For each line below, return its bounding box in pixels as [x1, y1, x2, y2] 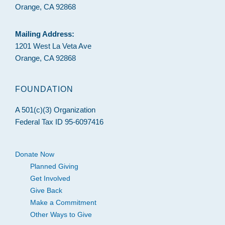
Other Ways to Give [30, 210, 92, 218]
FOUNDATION [15, 84, 73, 93]
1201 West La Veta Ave [15, 41, 91, 50]
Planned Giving [30, 162, 78, 170]
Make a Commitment [30, 198, 96, 206]
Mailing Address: [15, 29, 74, 38]
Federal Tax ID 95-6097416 [15, 117, 103, 126]
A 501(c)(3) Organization [15, 105, 95, 114]
